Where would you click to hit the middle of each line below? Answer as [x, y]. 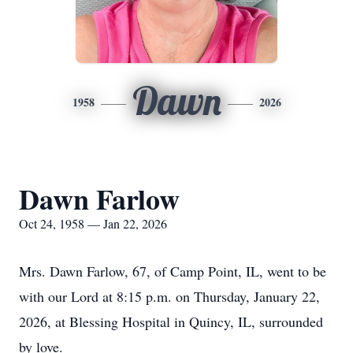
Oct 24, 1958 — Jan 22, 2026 [93, 223]
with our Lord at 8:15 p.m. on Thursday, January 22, [169, 296]
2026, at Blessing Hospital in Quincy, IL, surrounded [171, 321]
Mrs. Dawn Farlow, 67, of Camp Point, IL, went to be [173, 271]
